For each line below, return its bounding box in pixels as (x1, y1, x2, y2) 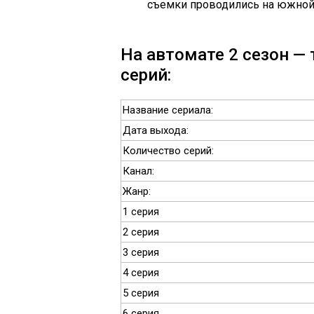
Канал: (123, 165, 154, 177)
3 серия (123, 246, 159, 259)
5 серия (123, 287, 159, 299)
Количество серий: (123, 144, 214, 157)
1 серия (123, 205, 159, 218)
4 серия (123, 266, 159, 279)
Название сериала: (123, 104, 213, 116)
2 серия (123, 226, 159, 238)
